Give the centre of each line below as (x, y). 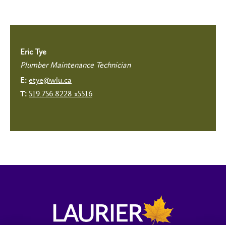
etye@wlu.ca (50, 80)
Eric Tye (33, 51)
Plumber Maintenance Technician (75, 65)
